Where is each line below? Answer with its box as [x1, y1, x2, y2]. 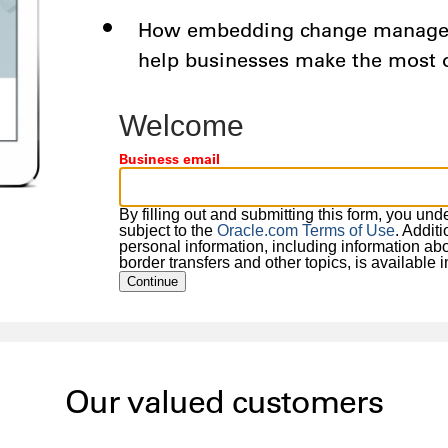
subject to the [118, 222, 217, 240]
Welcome [118, 109, 244, 143]
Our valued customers [65, 382, 383, 422]
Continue [126, 274, 178, 290]
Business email [118, 150, 220, 169]
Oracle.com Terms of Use [216, 222, 395, 240]
